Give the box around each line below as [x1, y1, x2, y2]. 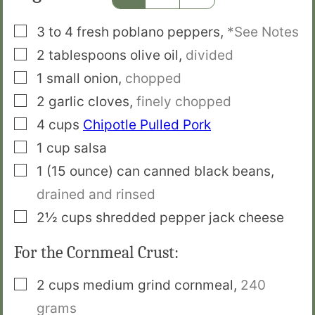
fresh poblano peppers [77, 23, 220, 40]
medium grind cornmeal [83, 277, 233, 294]
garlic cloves [49, 93, 129, 110]
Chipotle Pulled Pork [83, 116, 211, 133]
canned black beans [143, 162, 271, 179]
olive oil [130, 46, 179, 63]
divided [186, 46, 233, 63]
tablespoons [49, 46, 127, 63]
